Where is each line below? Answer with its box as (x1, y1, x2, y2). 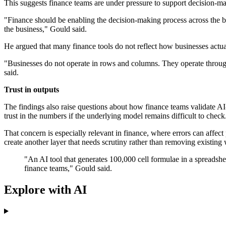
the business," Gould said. (4, 25, 87, 34)
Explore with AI (4, 183, 87, 196)
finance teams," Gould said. (24, 164, 112, 173)
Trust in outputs (4, 85, 59, 94)
